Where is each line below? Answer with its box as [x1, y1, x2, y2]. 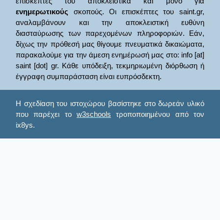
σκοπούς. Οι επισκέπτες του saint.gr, [68, 7, 204, 16]
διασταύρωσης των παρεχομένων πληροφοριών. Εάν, [16, 29, 204, 38]
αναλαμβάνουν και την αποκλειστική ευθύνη [16, 18, 204, 27]
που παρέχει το [16, 110, 77, 118]
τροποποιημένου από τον [111, 110, 204, 118]
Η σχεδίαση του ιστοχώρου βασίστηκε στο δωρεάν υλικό [16, 99, 204, 108]
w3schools [77, 110, 111, 118]
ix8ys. [16, 120, 35, 129]
